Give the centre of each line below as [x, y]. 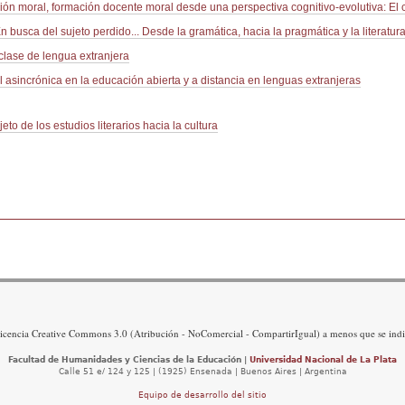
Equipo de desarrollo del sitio [202, 396]
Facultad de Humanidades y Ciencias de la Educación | [129, 360]
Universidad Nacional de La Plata [323, 360]
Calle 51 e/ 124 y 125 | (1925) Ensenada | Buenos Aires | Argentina [202, 372]
